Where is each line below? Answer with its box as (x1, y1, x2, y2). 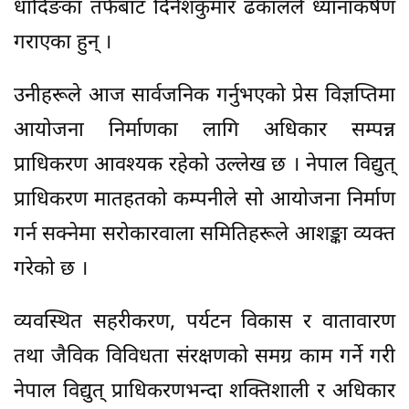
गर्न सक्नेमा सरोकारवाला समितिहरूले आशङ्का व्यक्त (14, 222, 395, 249)
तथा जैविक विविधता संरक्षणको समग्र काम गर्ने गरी (14, 344, 395, 372)
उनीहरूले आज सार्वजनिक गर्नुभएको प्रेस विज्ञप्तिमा (14, 83, 395, 110)
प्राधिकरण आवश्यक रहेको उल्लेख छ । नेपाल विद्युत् (14, 152, 395, 180)
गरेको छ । (14, 257, 88, 284)
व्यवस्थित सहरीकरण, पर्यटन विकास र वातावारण (14, 309, 395, 337)
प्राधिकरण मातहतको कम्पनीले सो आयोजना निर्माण (14, 187, 395, 215)
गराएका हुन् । (14, 30, 111, 58)
